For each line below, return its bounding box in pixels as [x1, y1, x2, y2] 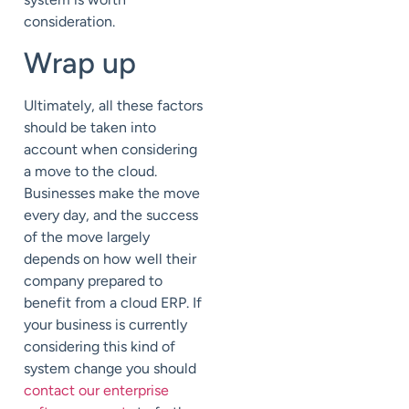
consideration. [24, 12, 115, 30]
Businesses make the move [24, 184, 200, 203]
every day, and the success [24, 206, 198, 225]
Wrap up [24, 46, 136, 81]
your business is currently [24, 316, 187, 334]
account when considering [24, 141, 197, 159]
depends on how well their [24, 250, 196, 268]
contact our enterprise [24, 382, 169, 400]
